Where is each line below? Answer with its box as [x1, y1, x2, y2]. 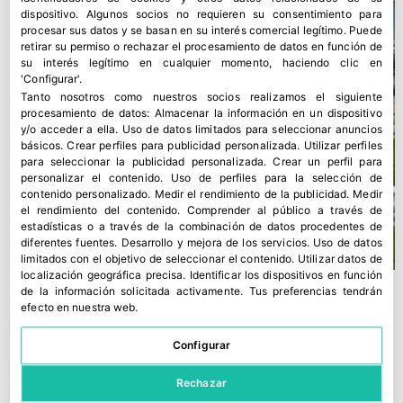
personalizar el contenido [21, 171, 160, 185]
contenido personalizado [21, 187, 148, 201]
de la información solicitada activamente [21, 284, 240, 299]
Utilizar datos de [298, 252, 382, 266]
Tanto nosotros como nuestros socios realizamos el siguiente [21, 90, 382, 104]
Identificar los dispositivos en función [189, 268, 382, 282]
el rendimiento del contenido [21, 203, 178, 218]
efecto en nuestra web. [21, 300, 139, 315]
